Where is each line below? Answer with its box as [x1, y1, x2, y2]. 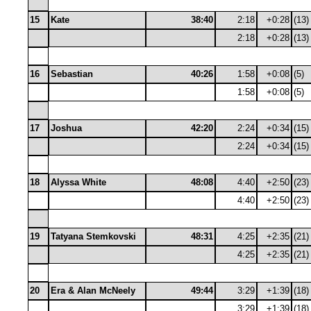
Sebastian [51, 69, 93, 79]
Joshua [51, 123, 82, 133]
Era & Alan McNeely [51, 285, 135, 296]
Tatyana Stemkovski [51, 231, 136, 242]
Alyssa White [51, 177, 106, 187]
